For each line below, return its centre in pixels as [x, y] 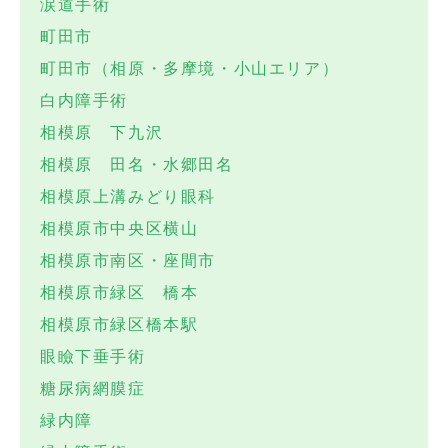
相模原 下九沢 [102, 133]
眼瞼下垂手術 [93, 357]
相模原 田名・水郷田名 [137, 165]
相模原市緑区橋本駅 [119, 325]
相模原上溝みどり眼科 [128, 197]
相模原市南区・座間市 [128, 261]
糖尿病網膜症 [93, 389]
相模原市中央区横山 [119, 229]
